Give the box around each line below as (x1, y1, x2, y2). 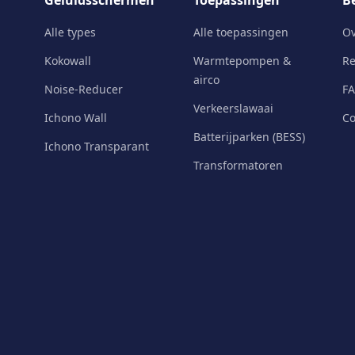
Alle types (44, 25, 96, 40)
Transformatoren (193, 158, 283, 173)
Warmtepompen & (193, 53, 291, 68)
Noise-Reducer (44, 82, 123, 97)
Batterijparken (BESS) (193, 129, 305, 144)
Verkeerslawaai (193, 101, 273, 116)
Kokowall (44, 53, 91, 68)
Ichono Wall (44, 110, 107, 125)
